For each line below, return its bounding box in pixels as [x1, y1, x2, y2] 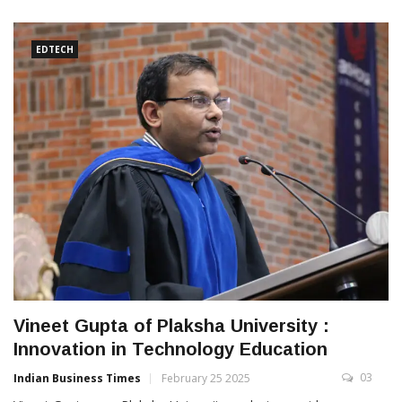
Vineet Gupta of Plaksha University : [13, 316, 329, 336]
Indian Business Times [13, 371, 141, 387]
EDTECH [36, 43, 74, 56]
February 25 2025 [162, 371, 250, 387]
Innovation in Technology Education [13, 339, 328, 360]
